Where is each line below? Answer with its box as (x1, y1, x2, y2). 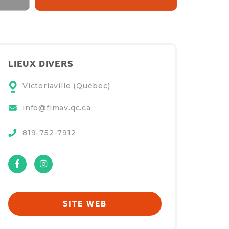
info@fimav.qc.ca (22, 103, 91, 113)
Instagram (52, 154, 99, 164)
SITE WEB (62, 199, 107, 208)
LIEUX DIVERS (8, 59, 74, 69)
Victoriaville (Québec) (22, 81, 110, 91)
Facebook (26, 154, 72, 164)
